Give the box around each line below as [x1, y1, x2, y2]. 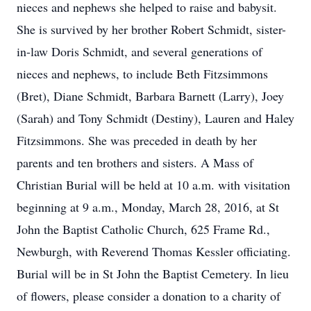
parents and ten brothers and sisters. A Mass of [17, 154, 253, 171]
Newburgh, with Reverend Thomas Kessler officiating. [17, 243, 291, 260]
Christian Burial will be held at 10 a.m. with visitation [17, 176, 290, 193]
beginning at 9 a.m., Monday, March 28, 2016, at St [17, 199, 279, 215]
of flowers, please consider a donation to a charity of [17, 287, 280, 304]
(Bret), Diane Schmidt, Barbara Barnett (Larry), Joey [17, 87, 284, 104]
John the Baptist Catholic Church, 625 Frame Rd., [17, 221, 270, 237]
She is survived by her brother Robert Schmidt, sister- [17, 21, 286, 37]
